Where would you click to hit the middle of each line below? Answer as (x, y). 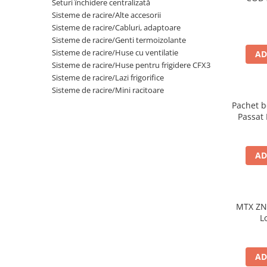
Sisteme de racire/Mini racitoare (108, 90)
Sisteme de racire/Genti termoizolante (119, 40)
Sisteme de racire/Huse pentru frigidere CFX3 (131, 65)
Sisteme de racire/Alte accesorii (106, 15)
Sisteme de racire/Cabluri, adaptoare (116, 27)
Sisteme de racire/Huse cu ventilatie (115, 52)
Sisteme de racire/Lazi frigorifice (108, 77)
